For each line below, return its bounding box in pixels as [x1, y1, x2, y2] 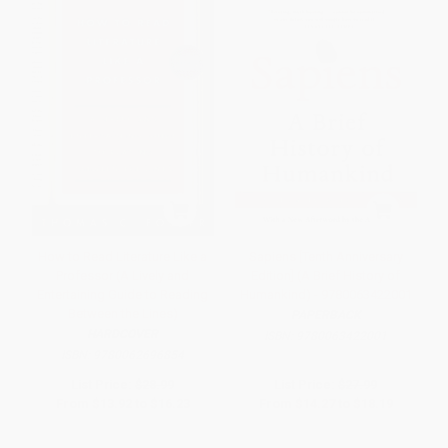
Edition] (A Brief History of [251, 268, 400, 284]
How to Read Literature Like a [38, 249, 207, 265]
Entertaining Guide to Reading [37, 287, 208, 303]
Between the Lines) [67, 306, 178, 322]
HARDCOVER [87, 327, 158, 342]
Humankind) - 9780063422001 [239, 287, 412, 303]
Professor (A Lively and [56, 268, 189, 284]
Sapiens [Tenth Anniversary [248, 249, 403, 265]
